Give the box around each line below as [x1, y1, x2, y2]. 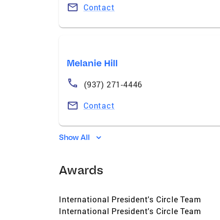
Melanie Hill [67, 57, 118, 69]
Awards [59, 162, 103, 177]
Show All [59, 132, 90, 142]
